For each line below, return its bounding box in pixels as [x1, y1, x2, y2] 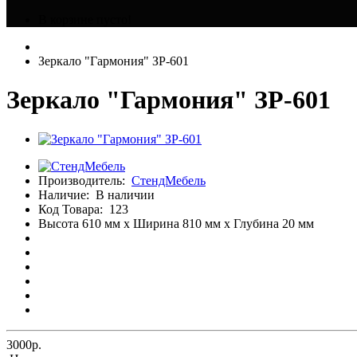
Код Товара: [38, 202, 103, 216]
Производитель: [38, 173, 125, 187]
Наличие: [38, 187, 96, 202]
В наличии [96, 187, 155, 202]
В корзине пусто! [38, 13, 131, 26]
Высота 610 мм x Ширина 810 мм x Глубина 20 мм [38, 216, 314, 230]
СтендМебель [131, 173, 206, 187]
